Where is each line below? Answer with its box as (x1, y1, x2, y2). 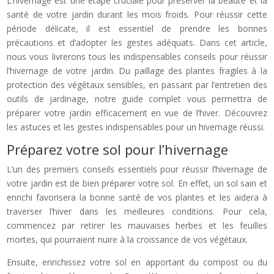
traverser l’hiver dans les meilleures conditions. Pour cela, (7, 205, 267, 217)
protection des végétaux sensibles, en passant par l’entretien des (7, 78, 267, 91)
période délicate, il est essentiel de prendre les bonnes (7, 22, 267, 34)
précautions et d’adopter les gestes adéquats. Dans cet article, (7, 36, 267, 48)
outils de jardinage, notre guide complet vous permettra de (7, 92, 267, 105)
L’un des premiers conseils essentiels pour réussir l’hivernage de (7, 163, 267, 175)
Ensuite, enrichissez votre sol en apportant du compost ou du (7, 256, 267, 268)
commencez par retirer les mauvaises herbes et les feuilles (7, 219, 267, 231)
